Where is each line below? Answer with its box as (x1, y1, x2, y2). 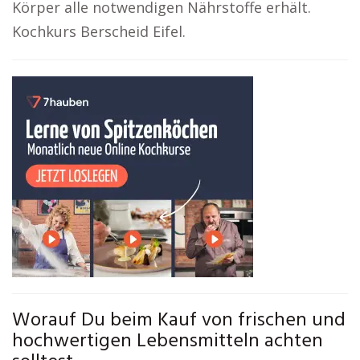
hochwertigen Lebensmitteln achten (12, 326, 323, 357)
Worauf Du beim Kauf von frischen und (12, 305, 346, 336)
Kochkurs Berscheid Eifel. (12, 22, 186, 41)
